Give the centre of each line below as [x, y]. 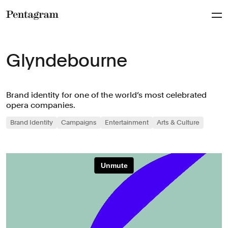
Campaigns [79, 122]
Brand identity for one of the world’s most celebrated [106, 95]
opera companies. [41, 105]
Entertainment [127, 122]
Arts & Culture [178, 122]
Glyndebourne [67, 60]
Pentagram [28, 27]
